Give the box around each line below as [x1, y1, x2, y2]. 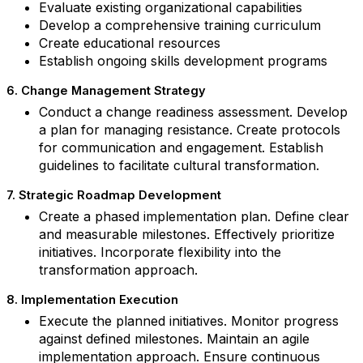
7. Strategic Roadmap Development [6, 188, 221, 203]
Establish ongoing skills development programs [39, 53, 327, 69]
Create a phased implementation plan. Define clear [39, 208, 349, 224]
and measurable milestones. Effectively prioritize [39, 226, 335, 242]
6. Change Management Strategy [6, 83, 206, 98]
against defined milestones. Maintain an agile [39, 331, 310, 347]
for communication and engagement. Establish [39, 139, 323, 156]
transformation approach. [39, 262, 198, 278]
